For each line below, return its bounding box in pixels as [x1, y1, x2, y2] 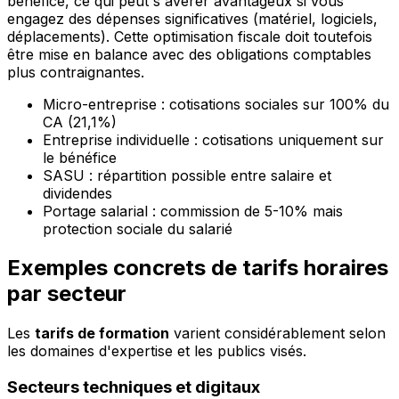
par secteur [7, 281, 126, 307]
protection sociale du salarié [43, 219, 232, 238]
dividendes [43, 183, 112, 202]
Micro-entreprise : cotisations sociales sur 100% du [43, 94, 389, 113]
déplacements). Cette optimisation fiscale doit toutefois [7, 27, 372, 45]
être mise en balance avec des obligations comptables [7, 45, 371, 63]
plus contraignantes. [7, 62, 144, 81]
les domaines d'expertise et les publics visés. [7, 342, 306, 361]
